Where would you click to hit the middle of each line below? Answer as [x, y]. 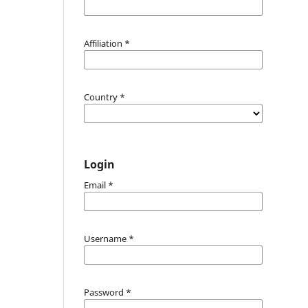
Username [106, 238]
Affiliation [104, 43]
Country [102, 97]
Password [105, 292]
